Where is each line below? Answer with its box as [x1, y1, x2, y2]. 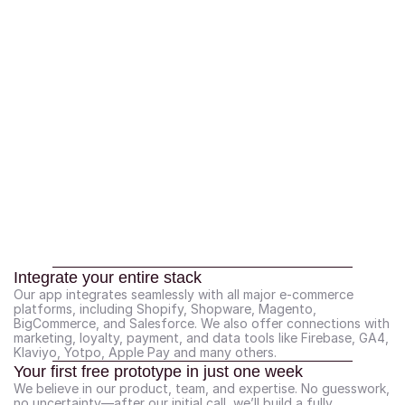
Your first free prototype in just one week [14, 363, 303, 381]
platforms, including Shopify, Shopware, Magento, [14, 301, 316, 316]
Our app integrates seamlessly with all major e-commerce [14, 287, 353, 302]
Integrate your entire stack [14, 268, 202, 287]
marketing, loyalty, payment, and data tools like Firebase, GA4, [14, 330, 389, 345]
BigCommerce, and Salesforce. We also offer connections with [14, 316, 390, 331]
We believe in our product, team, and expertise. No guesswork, [14, 381, 390, 396]
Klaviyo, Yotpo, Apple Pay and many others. [14, 344, 277, 360]
